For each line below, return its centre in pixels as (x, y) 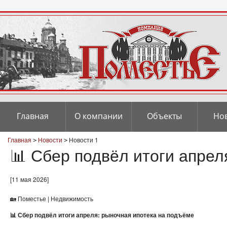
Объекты (164, 116)
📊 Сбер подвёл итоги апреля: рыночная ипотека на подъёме (102, 215)
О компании (98, 116)
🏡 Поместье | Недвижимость (52, 198)
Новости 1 (84, 140)
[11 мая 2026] (29, 179)
